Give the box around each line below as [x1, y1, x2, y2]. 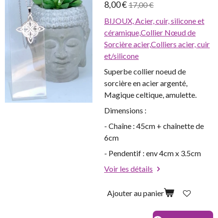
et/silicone [104, 51, 139, 61]
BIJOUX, [104, 16, 135, 26]
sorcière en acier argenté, [104, 78, 187, 88]
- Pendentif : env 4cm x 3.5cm [104, 148, 201, 158]
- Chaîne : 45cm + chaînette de [104, 121, 204, 131]
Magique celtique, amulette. [104, 90, 197, 100]
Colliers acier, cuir [151, 39, 210, 49]
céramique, [104, 28, 141, 37]
